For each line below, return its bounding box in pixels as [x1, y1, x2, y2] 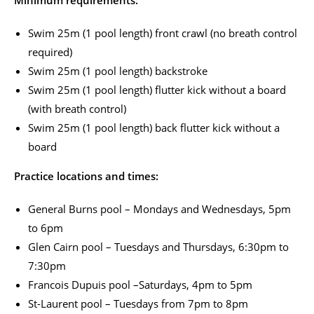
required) [28, 44, 72, 59]
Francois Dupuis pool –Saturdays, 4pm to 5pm [28, 277, 252, 292]
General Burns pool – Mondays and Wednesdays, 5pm [28, 201, 291, 216]
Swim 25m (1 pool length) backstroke [28, 63, 207, 78]
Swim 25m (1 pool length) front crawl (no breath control [28, 25, 297, 40]
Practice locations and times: [14, 168, 158, 183]
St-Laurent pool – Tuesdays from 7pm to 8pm [28, 296, 248, 310]
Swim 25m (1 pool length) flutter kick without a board [28, 82, 286, 97]
